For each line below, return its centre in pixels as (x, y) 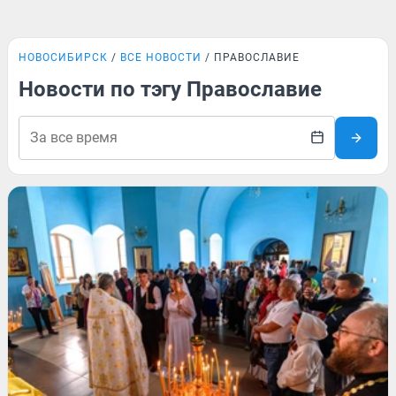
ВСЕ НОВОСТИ (161, 57)
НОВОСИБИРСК (63, 57)
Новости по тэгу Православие (170, 89)
